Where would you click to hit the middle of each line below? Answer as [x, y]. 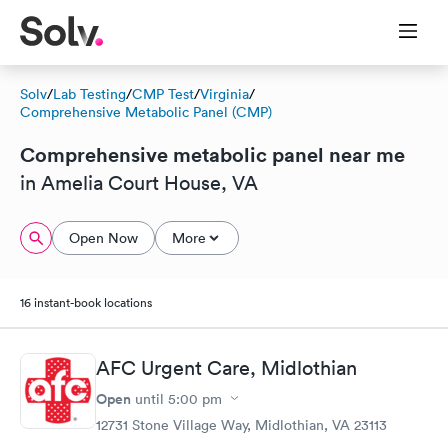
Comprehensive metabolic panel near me [212, 154]
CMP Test [163, 94]
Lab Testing [89, 94]
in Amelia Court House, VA [139, 183]
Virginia [224, 94]
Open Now [103, 238]
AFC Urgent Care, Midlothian [226, 367]
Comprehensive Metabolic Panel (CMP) [146, 112]
